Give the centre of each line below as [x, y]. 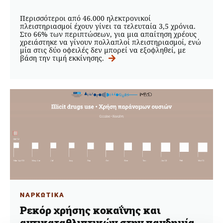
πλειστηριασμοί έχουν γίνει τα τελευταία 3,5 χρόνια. [108, 26]
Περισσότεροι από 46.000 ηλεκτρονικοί [85, 18]
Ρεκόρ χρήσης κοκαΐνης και [90, 210]
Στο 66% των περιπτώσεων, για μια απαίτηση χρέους [108, 34]
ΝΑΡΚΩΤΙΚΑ [42, 195]
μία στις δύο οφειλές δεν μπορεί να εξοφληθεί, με [103, 50]
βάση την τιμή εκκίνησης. [63, 58]
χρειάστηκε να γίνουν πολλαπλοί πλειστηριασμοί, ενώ [111, 42]
